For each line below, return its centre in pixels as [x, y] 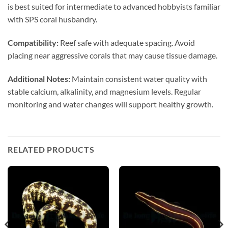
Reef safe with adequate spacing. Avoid [127, 43]
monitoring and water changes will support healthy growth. [110, 104]
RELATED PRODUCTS [51, 149]
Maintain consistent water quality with [139, 79]
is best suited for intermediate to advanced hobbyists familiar [114, 7]
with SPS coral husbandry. [52, 19]
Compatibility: [33, 43]
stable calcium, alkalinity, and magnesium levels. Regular [104, 92]
